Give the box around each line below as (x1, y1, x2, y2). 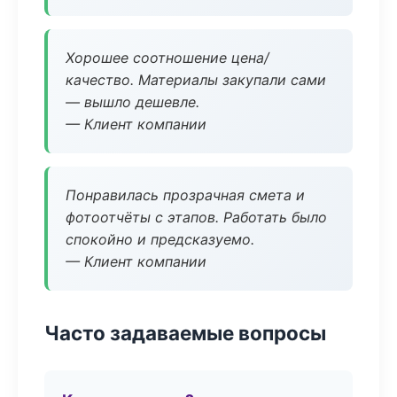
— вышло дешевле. (66, 93, 199, 111)
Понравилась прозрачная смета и (66, 186, 305, 204)
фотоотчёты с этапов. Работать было (66, 208, 327, 226)
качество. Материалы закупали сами (66, 71, 326, 89)
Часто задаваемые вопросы (44, 321, 326, 345)
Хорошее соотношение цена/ (66, 49, 269, 66)
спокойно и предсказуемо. (66, 230, 254, 248)
